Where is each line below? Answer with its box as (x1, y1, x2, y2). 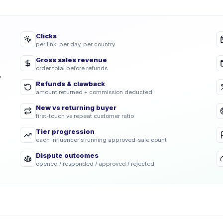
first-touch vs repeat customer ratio (36, 112, 134, 119)
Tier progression (36, 127, 95, 135)
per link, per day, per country (36, 41, 115, 48)
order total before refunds (36, 65, 108, 72)
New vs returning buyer (36, 104, 116, 111)
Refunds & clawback (36, 80, 105, 88)
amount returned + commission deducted (36, 89, 152, 96)
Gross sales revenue (36, 56, 107, 64)
